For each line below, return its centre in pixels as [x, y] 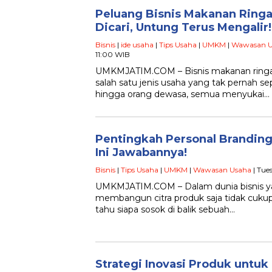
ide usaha [137, 45]
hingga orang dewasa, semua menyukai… [182, 94]
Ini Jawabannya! [141, 152]
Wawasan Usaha [222, 170]
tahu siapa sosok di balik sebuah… [165, 209]
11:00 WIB [113, 54]
